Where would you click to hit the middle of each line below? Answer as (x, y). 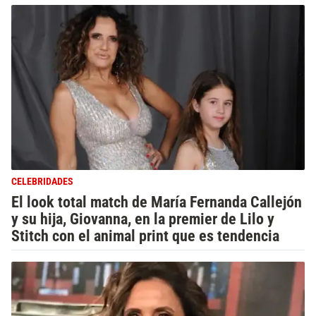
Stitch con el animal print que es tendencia (145, 236)
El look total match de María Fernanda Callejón (157, 202)
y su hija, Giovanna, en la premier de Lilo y (143, 219)
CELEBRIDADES (42, 182)
